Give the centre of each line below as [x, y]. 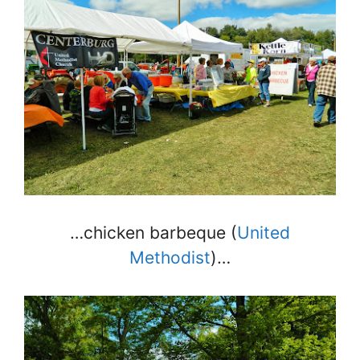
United [264, 233]
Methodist [170, 258]
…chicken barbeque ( [153, 233]
